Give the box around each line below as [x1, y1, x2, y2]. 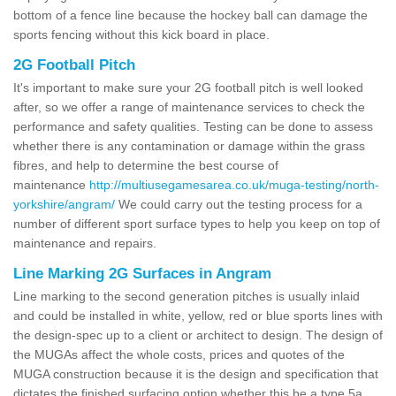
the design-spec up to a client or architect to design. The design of [13, 327, 383, 342]
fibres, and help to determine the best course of [13, 157, 278, 172]
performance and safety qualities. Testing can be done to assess [13, 118, 373, 133]
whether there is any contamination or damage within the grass [13, 138, 365, 153]
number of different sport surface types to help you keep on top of [13, 216, 380, 231]
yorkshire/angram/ [13, 196, 115, 211]
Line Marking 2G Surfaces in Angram [13, 264, 271, 282]
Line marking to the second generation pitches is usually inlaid [13, 288, 360, 303]
